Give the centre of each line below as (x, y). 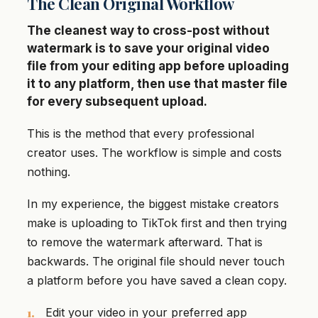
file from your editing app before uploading (158, 66)
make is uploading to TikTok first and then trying (157, 223)
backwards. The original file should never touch (156, 262)
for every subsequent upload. (117, 102)
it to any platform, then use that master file (157, 84)
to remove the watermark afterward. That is (145, 242)
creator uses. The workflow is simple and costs (154, 153)
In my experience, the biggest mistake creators (153, 204)
